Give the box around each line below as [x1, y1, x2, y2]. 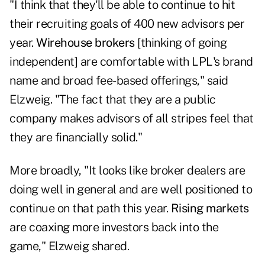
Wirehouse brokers [36, 35, 137, 50]
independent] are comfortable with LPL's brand [9, 54, 253, 69]
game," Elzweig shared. [9, 239, 129, 254]
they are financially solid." [9, 130, 145, 145]
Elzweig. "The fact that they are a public [9, 92, 216, 107]
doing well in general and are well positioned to [9, 182, 252, 197]
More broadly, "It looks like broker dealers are [9, 163, 245, 178]
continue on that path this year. [9, 201, 171, 216]
